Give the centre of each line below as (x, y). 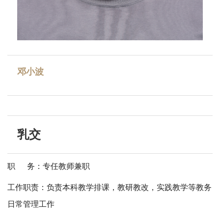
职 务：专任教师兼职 (49, 166)
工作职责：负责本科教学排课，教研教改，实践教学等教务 (110, 188)
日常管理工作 (31, 204)
